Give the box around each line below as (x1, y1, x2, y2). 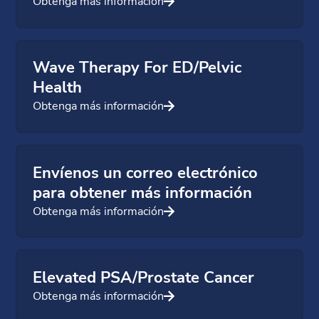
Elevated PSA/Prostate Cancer (33, 266, 255, 288)
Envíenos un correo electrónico (33, 162, 258, 184)
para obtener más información (33, 182, 253, 204)
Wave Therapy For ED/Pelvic (33, 57, 242, 79)
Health (33, 77, 83, 99)
